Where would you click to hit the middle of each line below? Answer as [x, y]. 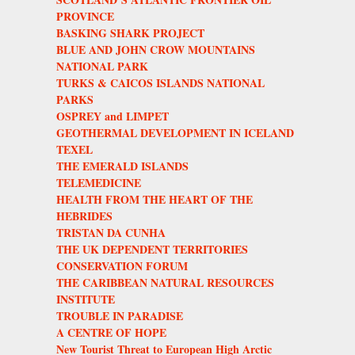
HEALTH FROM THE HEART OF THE [155, 199]
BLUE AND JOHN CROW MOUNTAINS [156, 49]
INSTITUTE [86, 299]
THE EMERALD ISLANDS [122, 166]
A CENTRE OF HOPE [111, 332]
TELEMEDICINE [99, 182]
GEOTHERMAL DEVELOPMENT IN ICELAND [175, 132]
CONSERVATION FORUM [122, 265]
